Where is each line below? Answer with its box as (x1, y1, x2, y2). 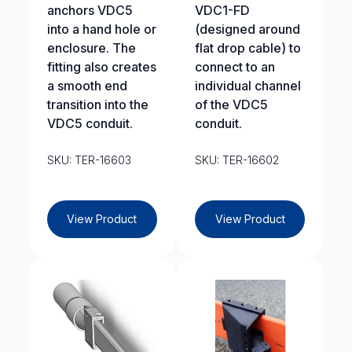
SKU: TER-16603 (46, 153, 131, 167)
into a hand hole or (46, 21, 156, 37)
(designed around (195, 21, 300, 37)
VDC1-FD (195, 2, 250, 18)
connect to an (195, 59, 275, 75)
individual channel (195, 78, 301, 93)
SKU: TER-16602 (195, 153, 279, 167)
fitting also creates (46, 59, 156, 75)
